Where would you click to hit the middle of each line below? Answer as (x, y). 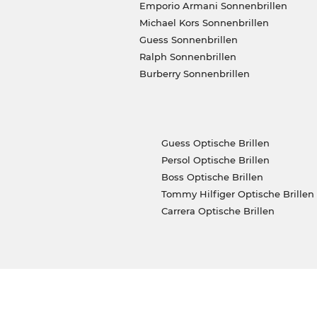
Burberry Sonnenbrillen (194, 74)
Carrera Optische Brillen (218, 211)
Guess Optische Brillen (215, 143)
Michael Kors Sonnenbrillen (204, 23)
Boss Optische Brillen (212, 177)
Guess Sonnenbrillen (188, 40)
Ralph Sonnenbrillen (188, 57)
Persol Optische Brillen (215, 160)
